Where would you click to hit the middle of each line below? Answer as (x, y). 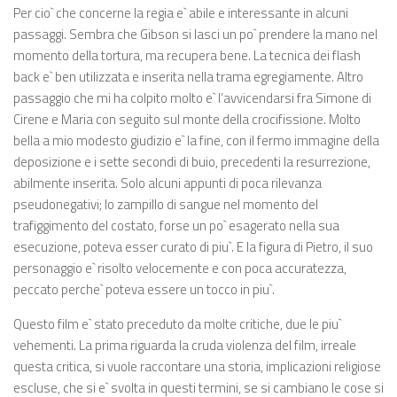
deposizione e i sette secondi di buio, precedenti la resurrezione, (192, 161)
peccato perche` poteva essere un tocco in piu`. (144, 289)
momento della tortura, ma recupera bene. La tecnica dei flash (187, 55)
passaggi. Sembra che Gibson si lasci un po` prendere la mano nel (195, 34)
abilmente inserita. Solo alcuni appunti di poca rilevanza (167, 183)
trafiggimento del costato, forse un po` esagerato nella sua (176, 225)
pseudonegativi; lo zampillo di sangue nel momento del (166, 204)
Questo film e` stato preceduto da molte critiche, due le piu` (177, 323)
